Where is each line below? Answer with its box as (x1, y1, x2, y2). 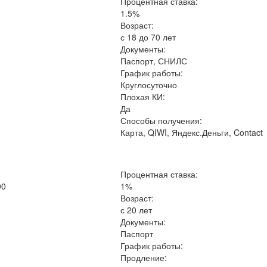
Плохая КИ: (120, 91, 166, 103)
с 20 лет (120, 204, 153, 216)
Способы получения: (120, 114, 203, 126)
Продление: (120, 252, 167, 263)
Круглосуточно (120, 79, 178, 91)
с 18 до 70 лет (120, 31, 176, 43)
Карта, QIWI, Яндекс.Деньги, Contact (120, 126, 263, 138)
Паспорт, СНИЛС (120, 55, 188, 67)
